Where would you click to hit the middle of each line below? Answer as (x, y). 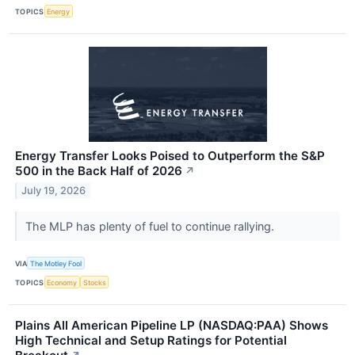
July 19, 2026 (54, 190)
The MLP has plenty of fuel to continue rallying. (151, 227)
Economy (62, 282)
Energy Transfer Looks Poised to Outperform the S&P (170, 156)
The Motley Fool (56, 263)
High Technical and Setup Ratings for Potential (151, 341)
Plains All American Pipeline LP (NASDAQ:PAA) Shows (172, 326)
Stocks (94, 282)
